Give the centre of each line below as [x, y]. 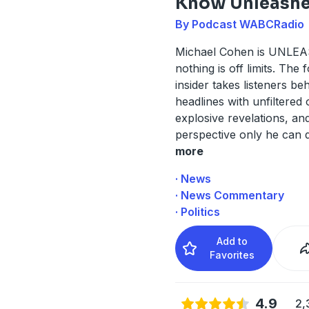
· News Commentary [229, 195]
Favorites [232, 255]
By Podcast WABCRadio [239, 24]
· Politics [197, 211]
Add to [232, 241]
